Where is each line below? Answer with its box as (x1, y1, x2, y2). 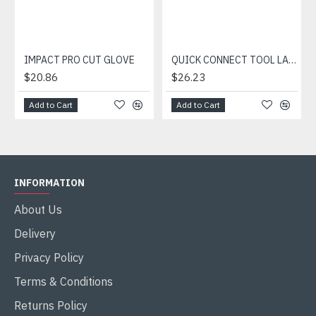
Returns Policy (14, 298, 87, 312)
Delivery (14, 226, 56, 241)
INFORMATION (14, 176, 85, 189)
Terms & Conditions (14, 274, 113, 288)
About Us (14, 202, 62, 217)
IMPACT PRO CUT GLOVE (24, 54, 135, 66)
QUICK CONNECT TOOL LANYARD (288, 54, 296, 66)
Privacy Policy (14, 250, 84, 265)
